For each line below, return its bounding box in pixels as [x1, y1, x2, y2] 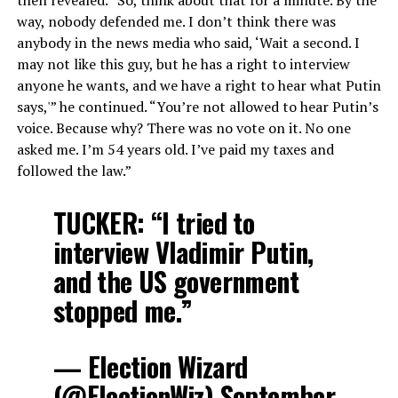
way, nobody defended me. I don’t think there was [16, 11, 336, 31]
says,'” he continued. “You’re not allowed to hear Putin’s [16, 96, 378, 116]
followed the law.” [16, 160, 131, 180]
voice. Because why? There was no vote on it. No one [16, 117, 351, 138]
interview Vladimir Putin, [52, 231, 314, 272]
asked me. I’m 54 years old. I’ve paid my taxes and [16, 139, 334, 159]
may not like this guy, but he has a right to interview [16, 53, 350, 74]
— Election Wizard [52, 346, 248, 386]
